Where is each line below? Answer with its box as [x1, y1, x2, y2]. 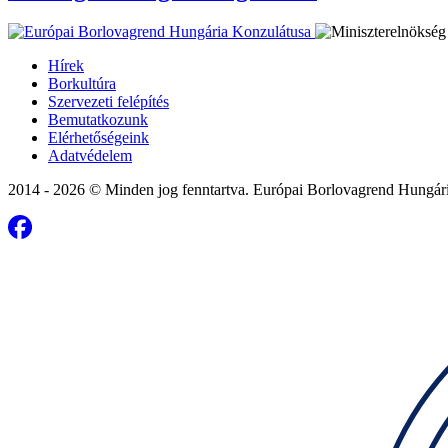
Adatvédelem [48, 146, 132, 164]
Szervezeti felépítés [48, 92, 169, 110]
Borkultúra [48, 74, 116, 92]
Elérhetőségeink [48, 128, 149, 146]
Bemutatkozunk [48, 110, 148, 128]
